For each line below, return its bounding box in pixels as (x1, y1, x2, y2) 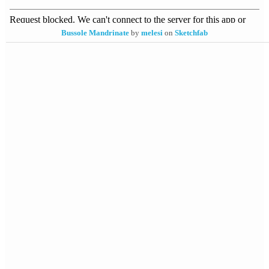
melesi (141, 28, 163, 37)
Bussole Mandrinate (61, 28, 129, 37)
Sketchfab (175, 28, 208, 37)
